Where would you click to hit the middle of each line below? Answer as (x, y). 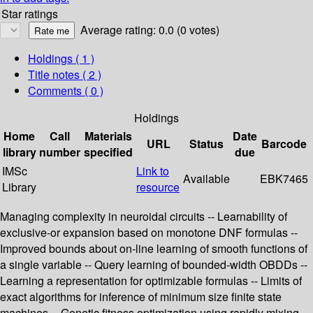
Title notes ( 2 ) (65, 75)
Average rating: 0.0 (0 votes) (150, 30)
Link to (153, 171)
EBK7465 (284, 179)
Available (206, 179)
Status (206, 144)
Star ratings (30, 14)
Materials (108, 136)
